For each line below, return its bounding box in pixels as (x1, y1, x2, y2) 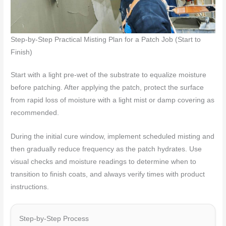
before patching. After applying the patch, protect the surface (11, 83, 204, 91)
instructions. (11, 183, 49, 191)
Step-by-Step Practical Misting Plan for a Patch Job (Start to (11, 35, 201, 43)
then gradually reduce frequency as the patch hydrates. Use (11, 145, 202, 153)
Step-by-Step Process (19, 215, 89, 223)
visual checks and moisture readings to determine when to (11, 157, 197, 165)
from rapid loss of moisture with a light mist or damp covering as (11, 96, 215, 104)
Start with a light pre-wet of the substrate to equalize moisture (11, 71, 207, 79)
